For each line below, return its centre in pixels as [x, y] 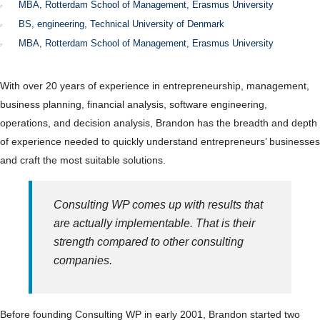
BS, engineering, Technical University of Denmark [121, 24]
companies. [83, 260]
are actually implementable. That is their [154, 223]
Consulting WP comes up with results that [158, 205]
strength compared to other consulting [149, 242]
